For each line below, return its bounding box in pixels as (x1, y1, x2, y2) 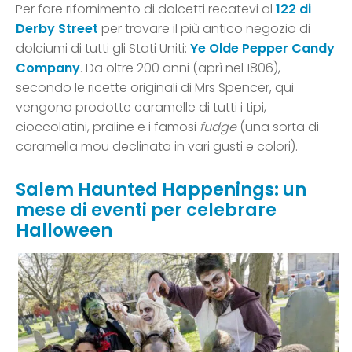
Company (16, 59, 80, 78)
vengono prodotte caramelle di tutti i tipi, (16, 98, 266, 117)
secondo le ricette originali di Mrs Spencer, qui (16, 79, 294, 97)
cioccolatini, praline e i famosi (16, 118, 200, 137)
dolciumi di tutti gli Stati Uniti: (16, 39, 190, 58)
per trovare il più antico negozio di (98, 20, 310, 38)
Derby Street (16, 20, 98, 38)
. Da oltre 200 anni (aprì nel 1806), (80, 59, 280, 78)
